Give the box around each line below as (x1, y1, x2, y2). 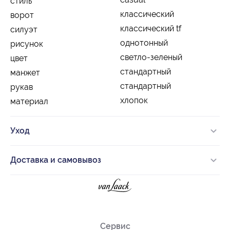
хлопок (120, 95, 148, 105)
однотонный (120, 37, 168, 48)
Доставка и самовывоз (10, 155, 101, 165)
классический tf (120, 23, 181, 33)
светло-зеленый (120, 52, 182, 62)
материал (10, 96, 48, 106)
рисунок (10, 39, 43, 49)
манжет (10, 67, 40, 78)
